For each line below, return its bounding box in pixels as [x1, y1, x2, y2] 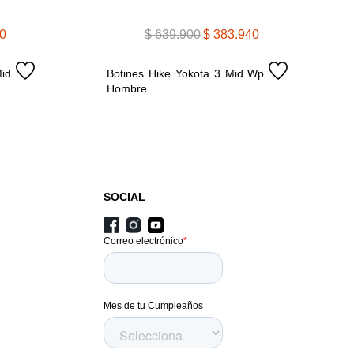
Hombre [107, 81, 148, 95]
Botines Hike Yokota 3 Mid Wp [107, 66, 265, 80]
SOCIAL [103, 190, 145, 203]
